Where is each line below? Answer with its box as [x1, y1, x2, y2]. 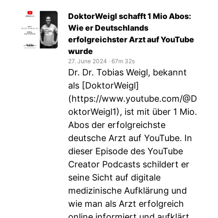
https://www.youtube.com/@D [72, 93, 197, 104]
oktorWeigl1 [68, 107, 116, 117]
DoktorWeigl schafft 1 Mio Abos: [68, 11, 191, 21]
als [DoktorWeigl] [68, 80, 139, 91]
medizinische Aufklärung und [68, 185, 187, 196]
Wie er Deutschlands [68, 23, 148, 33]
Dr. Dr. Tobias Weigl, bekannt [68, 67, 187, 77]
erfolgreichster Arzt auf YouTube [68, 35, 194, 44]
